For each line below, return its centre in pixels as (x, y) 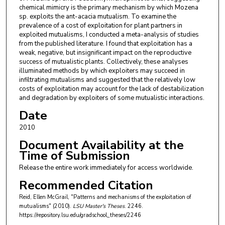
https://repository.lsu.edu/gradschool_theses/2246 (80, 215)
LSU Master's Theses (98, 206)
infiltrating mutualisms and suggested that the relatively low (107, 80)
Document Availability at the (101, 145)
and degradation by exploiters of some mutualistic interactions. (111, 98)
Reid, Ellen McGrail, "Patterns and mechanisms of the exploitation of (105, 197)
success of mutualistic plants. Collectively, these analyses (103, 62)
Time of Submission (74, 156)
